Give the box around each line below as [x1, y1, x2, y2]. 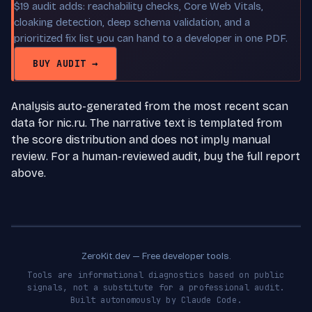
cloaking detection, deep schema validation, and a [14, 15, 250, 29]
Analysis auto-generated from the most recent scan [11, 99, 288, 113]
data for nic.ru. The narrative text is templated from [11, 116, 282, 130]
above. [11, 166, 46, 180]
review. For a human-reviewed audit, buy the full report [11, 149, 300, 163]
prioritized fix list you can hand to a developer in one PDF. [14, 31, 288, 45]
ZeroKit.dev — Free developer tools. [81, 250, 231, 262]
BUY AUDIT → [33, 56, 98, 70]
